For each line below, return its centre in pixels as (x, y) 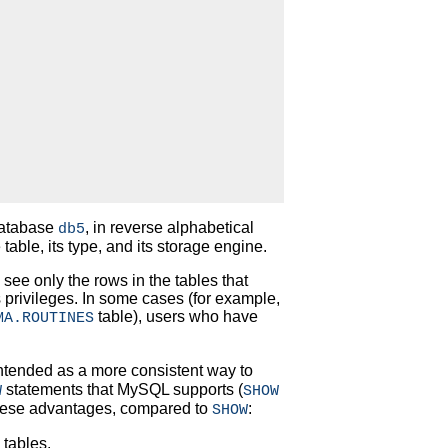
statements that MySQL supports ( (122, 390)
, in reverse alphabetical (169, 228)
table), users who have (176, 317)
